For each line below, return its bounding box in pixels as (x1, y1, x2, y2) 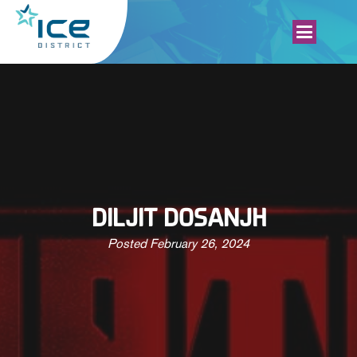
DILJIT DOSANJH (91, 207, 266, 232)
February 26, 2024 (150, 235, 249, 251)
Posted (108, 235, 150, 251)
